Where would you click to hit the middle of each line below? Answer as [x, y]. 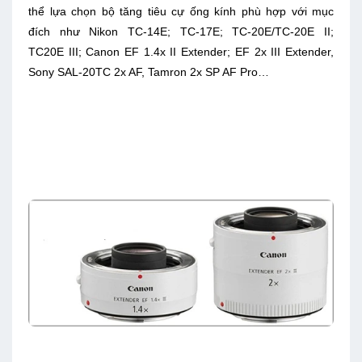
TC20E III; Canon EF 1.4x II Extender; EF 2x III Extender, [181, 52]
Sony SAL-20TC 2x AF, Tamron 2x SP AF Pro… [149, 72]
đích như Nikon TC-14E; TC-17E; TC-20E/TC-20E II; [181, 32]
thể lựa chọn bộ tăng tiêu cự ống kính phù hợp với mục [181, 12]
